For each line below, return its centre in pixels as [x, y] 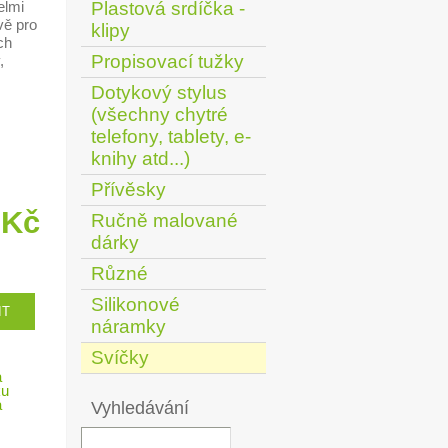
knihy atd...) [140, 158]
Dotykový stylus [159, 92]
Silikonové [135, 304]
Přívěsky [128, 189]
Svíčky [120, 357]
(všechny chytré [159, 114]
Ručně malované [164, 220]
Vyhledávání [140, 408]
